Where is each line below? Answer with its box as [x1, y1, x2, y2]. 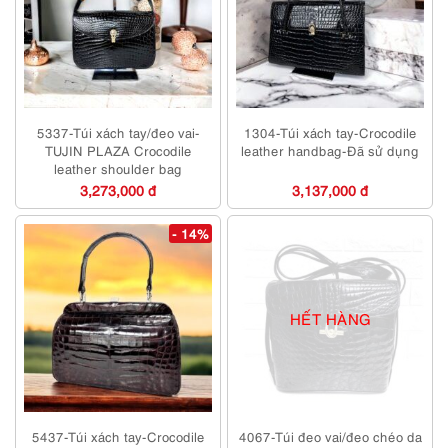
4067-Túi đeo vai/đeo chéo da [238, 427, 422, 446]
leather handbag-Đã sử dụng [241, 141, 419, 160]
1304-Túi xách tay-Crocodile [243, 123, 417, 142]
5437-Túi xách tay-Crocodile [31, 427, 205, 446]
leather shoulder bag [54, 159, 182, 178]
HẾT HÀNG [289, 307, 371, 328]
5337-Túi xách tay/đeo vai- [36, 123, 200, 142]
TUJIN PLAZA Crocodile [44, 141, 192, 160]
